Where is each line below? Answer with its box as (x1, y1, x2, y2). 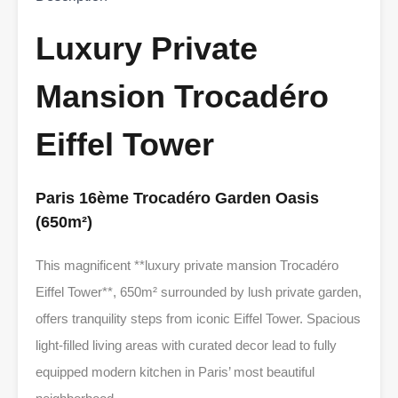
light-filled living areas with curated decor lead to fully (36, 338, 337, 354)
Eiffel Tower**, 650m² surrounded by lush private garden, (36, 284, 362, 300)
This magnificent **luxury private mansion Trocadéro (36, 258, 338, 274)
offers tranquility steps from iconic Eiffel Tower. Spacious (36, 311, 361, 327)
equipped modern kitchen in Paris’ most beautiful (36, 364, 314, 380)
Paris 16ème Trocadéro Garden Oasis (36, 189, 319, 208)
